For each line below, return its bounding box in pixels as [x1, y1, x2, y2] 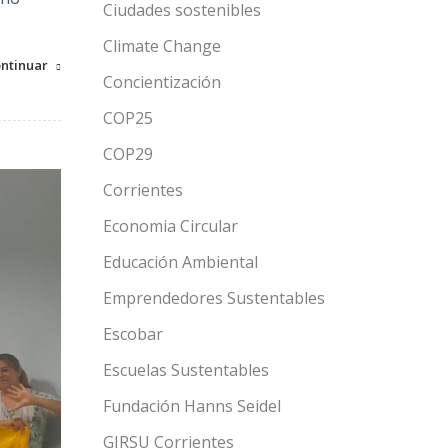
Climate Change [103, 35, 221, 57]
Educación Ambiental [103, 251, 258, 273]
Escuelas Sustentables [103, 359, 269, 381]
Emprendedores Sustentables [103, 287, 325, 309]
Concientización [103, 71, 221, 93]
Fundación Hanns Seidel [103, 395, 281, 417]
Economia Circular [103, 215, 238, 237]
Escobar [103, 323, 163, 345]
